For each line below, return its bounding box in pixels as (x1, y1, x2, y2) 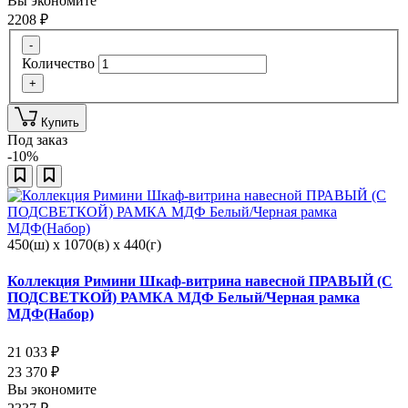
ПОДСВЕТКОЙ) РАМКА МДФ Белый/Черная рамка (7, 289, 360, 305)
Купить (41, 116, 79, 130)
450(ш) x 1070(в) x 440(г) (7, 237, 161, 253)
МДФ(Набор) (7, 305, 94, 321)
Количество (22, 56, 95, 72)
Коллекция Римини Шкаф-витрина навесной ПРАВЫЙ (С (7, 272, 393, 289)
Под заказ (7, 132, 67, 148)
